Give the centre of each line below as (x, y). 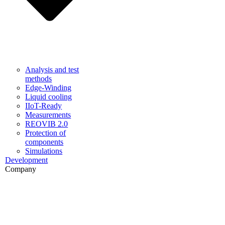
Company (21, 169)
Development (27, 160)
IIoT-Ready (44, 105)
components (44, 142)
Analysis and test (52, 69)
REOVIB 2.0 (47, 124)
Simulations (44, 151)
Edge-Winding (48, 87)
